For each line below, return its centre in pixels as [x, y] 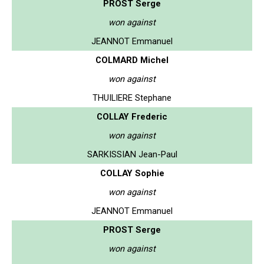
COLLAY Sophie [132, 173]
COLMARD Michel [132, 60]
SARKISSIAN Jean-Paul [132, 154]
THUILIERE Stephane [132, 98]
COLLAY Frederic [132, 116]
